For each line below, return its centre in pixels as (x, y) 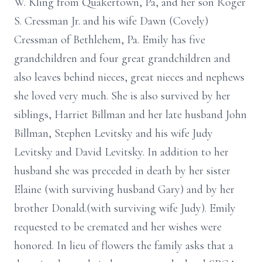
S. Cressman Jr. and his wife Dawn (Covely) (111, 21)
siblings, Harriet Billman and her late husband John (130, 115)
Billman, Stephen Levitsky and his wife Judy (113, 133)
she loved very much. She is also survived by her (122, 96)
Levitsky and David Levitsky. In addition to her (121, 152)
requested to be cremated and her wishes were (118, 227)
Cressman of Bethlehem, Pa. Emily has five (110, 40)
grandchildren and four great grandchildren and (122, 58)
